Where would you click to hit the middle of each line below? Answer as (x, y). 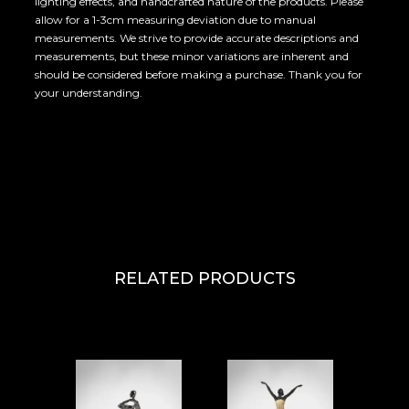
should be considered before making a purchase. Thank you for (199, 74)
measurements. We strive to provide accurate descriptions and (197, 37)
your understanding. (89, 92)
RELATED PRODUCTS (204, 279)
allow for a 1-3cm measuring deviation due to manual (176, 19)
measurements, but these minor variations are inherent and (192, 56)
